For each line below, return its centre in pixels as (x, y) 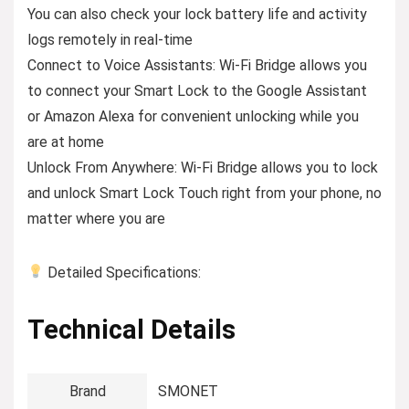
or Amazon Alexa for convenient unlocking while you (193, 116)
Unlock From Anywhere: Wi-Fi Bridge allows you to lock (203, 167)
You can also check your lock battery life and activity (197, 14)
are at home (66, 142)
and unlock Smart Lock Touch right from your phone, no (204, 193)
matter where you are (96, 218)
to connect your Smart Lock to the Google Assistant (197, 90)
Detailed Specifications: (123, 272)
